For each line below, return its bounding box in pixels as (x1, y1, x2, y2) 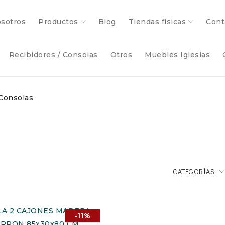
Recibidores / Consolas (9, 50, 98, 59)
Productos (38, 17, 78, 26)
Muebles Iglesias (145, 50, 210, 59)
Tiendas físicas (128, 17, 186, 26)
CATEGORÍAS (173, 167, 214, 176)
